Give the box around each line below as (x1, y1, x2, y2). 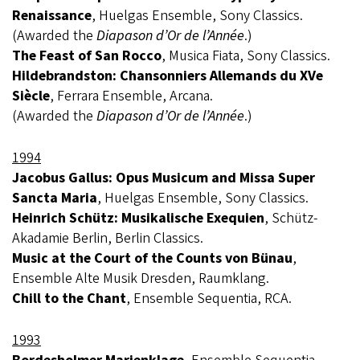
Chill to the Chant (12, 288, 126, 309)
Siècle (12, 86, 50, 106)
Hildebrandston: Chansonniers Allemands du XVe (12, 66, 323, 86)
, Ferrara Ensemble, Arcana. (50, 86, 213, 106)
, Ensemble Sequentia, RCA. (126, 288, 292, 309)
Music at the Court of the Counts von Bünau (12, 248, 292, 268)
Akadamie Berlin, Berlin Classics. (12, 228, 203, 248)
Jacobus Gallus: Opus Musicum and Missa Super (12, 168, 315, 188)
